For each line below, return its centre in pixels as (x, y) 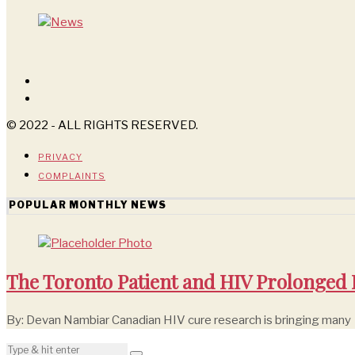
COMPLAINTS (72, 176)
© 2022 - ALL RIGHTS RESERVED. (102, 125)
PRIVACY (60, 157)
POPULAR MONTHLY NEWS (88, 204)
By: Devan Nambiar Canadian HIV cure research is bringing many (179, 320)
